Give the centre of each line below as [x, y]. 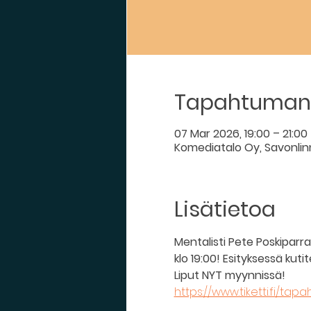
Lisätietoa [225, 210]
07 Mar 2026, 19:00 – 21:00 [241, 134]
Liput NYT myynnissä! [231, 275]
